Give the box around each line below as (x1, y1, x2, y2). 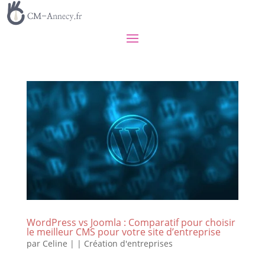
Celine (42, 238, 67, 250)
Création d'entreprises (83, 238, 173, 250)
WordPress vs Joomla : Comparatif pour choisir (26, 216, 235, 230)
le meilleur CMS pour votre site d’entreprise (26, 225, 221, 239)
